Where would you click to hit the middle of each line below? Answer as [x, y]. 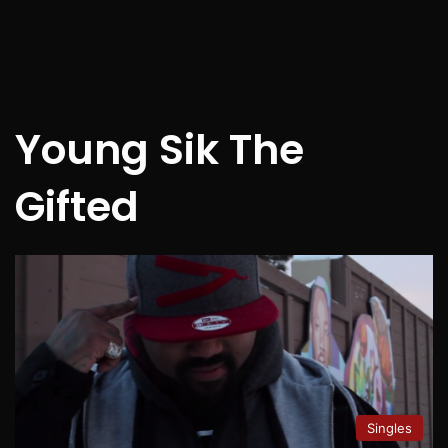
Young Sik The [159, 150]
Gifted [77, 207]
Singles [389, 427]
